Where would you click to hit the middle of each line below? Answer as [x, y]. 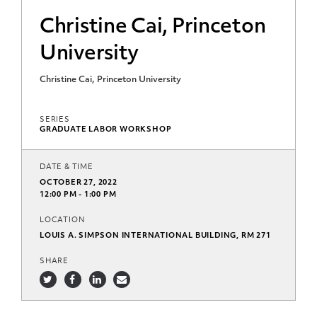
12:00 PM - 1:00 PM [78, 195]
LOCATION [63, 220]
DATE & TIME [67, 167]
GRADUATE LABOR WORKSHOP [106, 129]
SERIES [55, 120]
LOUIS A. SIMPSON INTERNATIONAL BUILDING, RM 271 [155, 236]
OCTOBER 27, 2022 [79, 183]
